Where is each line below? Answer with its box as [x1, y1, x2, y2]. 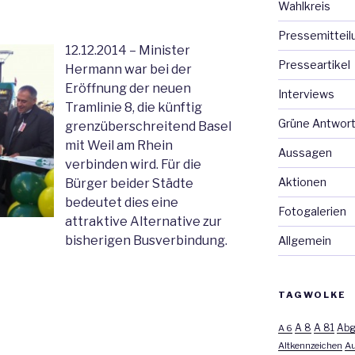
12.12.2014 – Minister [65, 42, 190, 58]
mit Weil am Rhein [65, 137, 173, 153]
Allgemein [277, 233, 331, 247]
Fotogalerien [277, 204, 346, 218]
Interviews [277, 86, 334, 101]
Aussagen [277, 145, 332, 159]
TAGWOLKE [277, 288, 346, 300]
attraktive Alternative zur [65, 213, 222, 229]
